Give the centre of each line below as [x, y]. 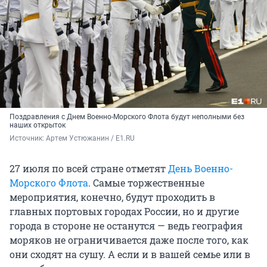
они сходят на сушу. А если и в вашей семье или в [130, 254]
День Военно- [201, 169]
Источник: [28, 139]
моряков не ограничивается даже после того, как [129, 240]
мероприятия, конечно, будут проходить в [112, 197]
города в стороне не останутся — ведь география [126, 226]
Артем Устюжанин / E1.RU [90, 139]
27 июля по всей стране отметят [89, 169]
